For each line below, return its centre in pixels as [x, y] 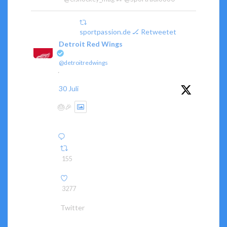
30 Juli [69, 88]
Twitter [72, 207]
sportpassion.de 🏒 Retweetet [128, 31]
